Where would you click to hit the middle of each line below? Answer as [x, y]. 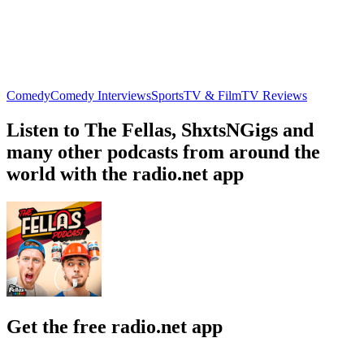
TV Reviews [274, 95]
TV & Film [212, 95]
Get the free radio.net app [115, 326]
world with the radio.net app [125, 173]
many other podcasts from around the [163, 152]
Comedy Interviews [101, 95]
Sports [167, 95]
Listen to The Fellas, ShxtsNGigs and [160, 130]
